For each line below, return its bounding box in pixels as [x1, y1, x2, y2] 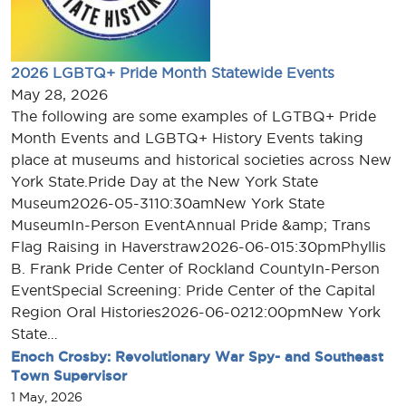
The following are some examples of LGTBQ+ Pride [11, 108, 376, 125]
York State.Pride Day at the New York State [11, 173, 318, 190]
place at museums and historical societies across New [11, 151, 391, 169]
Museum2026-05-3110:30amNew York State [11, 195, 324, 212]
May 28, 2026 [11, 86, 108, 103]
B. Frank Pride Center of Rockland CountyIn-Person [11, 260, 380, 277]
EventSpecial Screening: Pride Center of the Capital [11, 282, 375, 299]
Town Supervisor [11, 368, 127, 384]
